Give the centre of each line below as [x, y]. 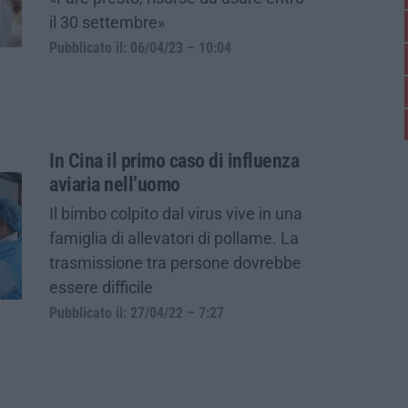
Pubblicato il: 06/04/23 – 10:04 [140, 48]
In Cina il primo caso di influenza [174, 160]
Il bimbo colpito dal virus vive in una [176, 213]
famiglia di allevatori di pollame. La [174, 238]
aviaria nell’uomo [115, 184]
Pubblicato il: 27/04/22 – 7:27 [137, 313]
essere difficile [101, 287]
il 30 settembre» [107, 22]
